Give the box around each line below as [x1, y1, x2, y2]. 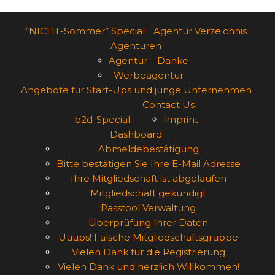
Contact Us [142, 99, 195, 110]
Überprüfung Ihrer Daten [88, 217, 208, 228]
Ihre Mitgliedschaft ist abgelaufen [70, 172, 227, 184]
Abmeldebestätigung [98, 143, 199, 155]
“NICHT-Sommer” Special [25, 25, 145, 37]
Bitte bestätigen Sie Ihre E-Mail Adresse [56, 158, 241, 169]
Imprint [163, 114, 198, 125]
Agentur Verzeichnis [153, 25, 247, 37]
